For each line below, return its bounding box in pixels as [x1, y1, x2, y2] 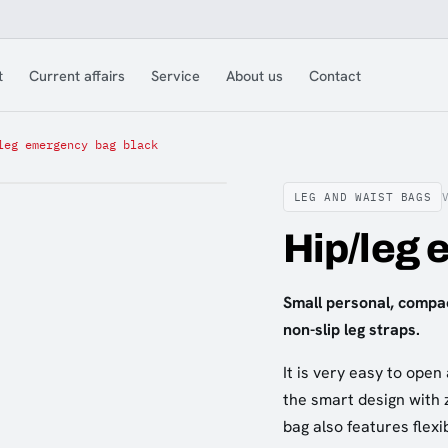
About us [225, 65, 283, 85]
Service [150, 65, 200, 85]
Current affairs [28, 65, 125, 85]
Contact [308, 65, 361, 85]
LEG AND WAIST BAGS [293, 190, 432, 204]
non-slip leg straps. [282, 319, 420, 340]
